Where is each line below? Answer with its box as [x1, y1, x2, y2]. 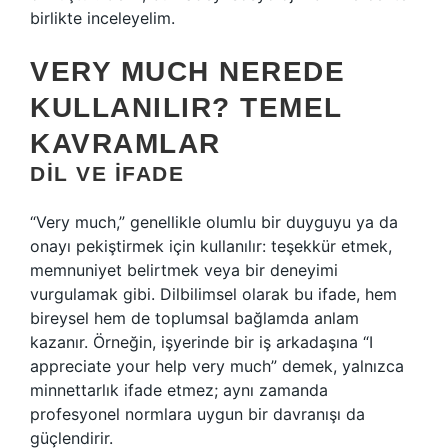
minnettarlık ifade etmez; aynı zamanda [30, 380, 328, 400]
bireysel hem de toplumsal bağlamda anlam [30, 308, 359, 328]
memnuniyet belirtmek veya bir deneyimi [30, 260, 338, 280]
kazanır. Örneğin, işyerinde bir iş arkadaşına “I [30, 332, 373, 352]
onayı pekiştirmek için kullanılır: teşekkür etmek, [30, 236, 392, 256]
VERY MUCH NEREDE [30, 56, 345, 87]
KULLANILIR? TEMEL [30, 92, 342, 123]
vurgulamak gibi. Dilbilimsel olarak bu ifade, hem [30, 284, 397, 304]
